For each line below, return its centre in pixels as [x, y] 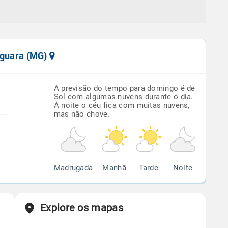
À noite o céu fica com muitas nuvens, [122, 105]
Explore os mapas [82, 208]
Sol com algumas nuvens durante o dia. [123, 97]
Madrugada [73, 168]
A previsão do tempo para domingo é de [124, 88]
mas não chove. [82, 114]
